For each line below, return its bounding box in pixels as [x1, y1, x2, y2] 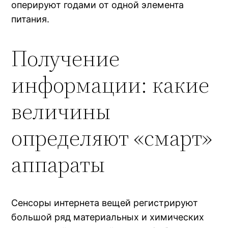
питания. [11, 14, 50, 25]
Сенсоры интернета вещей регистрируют [11, 197, 198, 209]
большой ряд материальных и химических [11, 212, 205, 223]
